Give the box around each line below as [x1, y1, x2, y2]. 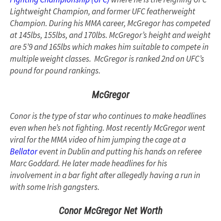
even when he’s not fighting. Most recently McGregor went [10, 122, 205, 133]
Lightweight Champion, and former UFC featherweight [10, 6, 195, 17]
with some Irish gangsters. [10, 181, 100, 192]
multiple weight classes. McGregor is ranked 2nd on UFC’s [10, 53, 204, 65]
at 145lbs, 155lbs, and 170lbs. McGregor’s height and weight [10, 30, 211, 41]
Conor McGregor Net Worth [59, 205, 162, 217]
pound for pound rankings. [10, 65, 101, 76]
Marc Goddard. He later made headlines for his [10, 157, 167, 169]
